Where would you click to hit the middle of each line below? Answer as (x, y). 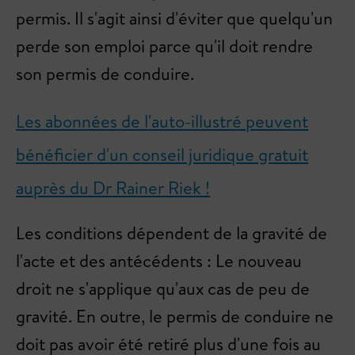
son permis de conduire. (105, 74)
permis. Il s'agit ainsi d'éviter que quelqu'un (174, 18)
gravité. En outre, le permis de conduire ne (175, 316)
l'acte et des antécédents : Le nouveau (159, 261)
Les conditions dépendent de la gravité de (172, 233)
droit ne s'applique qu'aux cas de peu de (163, 288)
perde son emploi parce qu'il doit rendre (164, 46)
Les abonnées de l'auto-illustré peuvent (162, 121)
